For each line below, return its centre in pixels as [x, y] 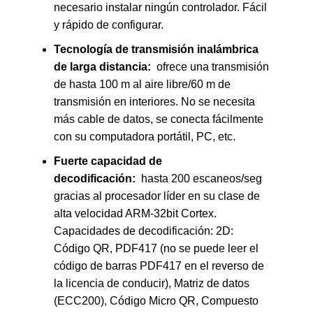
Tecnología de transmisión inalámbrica [156, 50]
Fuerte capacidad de [108, 161]
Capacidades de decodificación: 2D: [144, 231]
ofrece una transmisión [211, 67]
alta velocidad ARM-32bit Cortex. [135, 214]
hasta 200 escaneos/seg [199, 179]
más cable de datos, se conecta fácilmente [159, 119]
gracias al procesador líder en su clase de [157, 196]
